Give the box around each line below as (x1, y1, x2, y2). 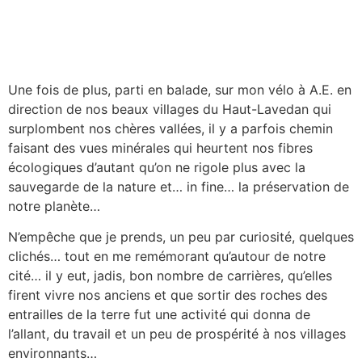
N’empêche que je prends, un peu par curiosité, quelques (8, 229, 354, 246)
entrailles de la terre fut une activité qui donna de (8, 306, 310, 323)
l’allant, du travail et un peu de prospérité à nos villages (8, 326, 346, 343)
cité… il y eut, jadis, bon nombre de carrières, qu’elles (8, 267, 332, 284)
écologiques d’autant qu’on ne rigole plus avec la (8, 158, 305, 175)
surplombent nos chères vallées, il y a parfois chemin (8, 120, 333, 137)
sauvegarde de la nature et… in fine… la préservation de (8, 178, 349, 195)
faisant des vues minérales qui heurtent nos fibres (8, 139, 313, 156)
